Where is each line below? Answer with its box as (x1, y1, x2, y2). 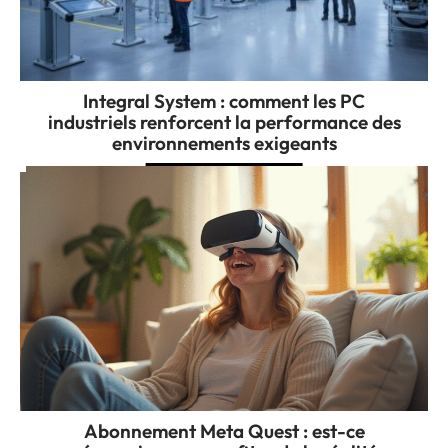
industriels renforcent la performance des (47, 110, 401, 135)
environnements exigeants (111, 131, 337, 156)
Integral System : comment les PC (83, 89, 365, 114)
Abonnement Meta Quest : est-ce (83, 418, 365, 443)
